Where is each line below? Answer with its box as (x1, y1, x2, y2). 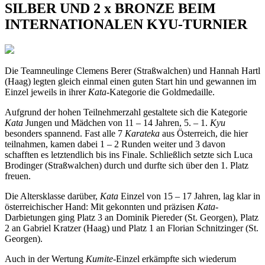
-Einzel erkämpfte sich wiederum (113, 253, 236, 264)
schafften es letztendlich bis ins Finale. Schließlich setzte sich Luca (5, 149, 253, 160)
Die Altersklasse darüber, (5, 190, 100, 201)
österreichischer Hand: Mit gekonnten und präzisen (5, 201, 197, 212)
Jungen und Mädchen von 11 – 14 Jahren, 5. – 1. (23, 117, 210, 128)
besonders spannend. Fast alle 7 (5, 128, 125, 138)
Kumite (86, 253, 113, 264)
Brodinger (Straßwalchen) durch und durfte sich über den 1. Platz (5, 160, 248, 170)
